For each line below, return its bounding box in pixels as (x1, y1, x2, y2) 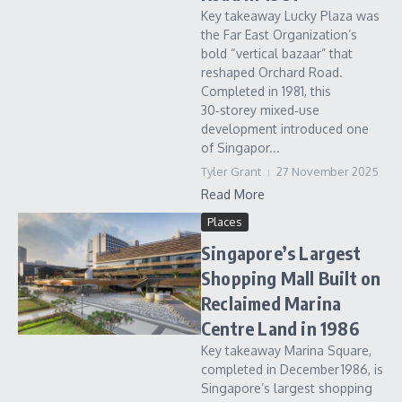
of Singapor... (201, 140, 280, 155)
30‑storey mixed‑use (201, 102, 319, 118)
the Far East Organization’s (201, 27, 357, 42)
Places (207, 214, 242, 229)
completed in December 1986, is (201, 362, 383, 377)
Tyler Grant (201, 164, 261, 179)
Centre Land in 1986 (201, 317, 359, 339)
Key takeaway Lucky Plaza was (201, 8, 380, 23)
